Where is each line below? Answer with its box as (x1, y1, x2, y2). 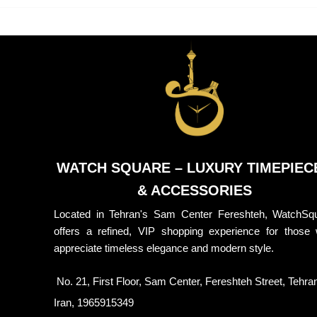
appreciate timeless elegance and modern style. (54, 242, 274, 255)
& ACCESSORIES (137, 183, 252, 199)
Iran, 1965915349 (54, 296, 134, 309)
